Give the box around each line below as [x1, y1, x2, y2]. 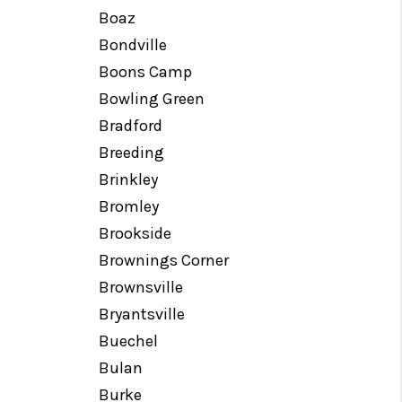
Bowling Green [99, 89, 205, 109]
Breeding [99, 143, 165, 162]
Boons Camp [99, 62, 193, 82]
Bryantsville [99, 304, 186, 324]
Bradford [99, 116, 163, 135]
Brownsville [99, 277, 184, 297]
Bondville [99, 35, 168, 55]
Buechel [99, 331, 159, 351]
